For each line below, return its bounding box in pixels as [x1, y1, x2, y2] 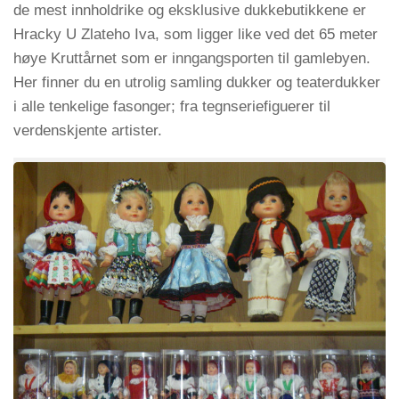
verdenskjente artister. [13, 122, 162, 140]
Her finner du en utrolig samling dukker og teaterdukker [13, 74, 380, 92]
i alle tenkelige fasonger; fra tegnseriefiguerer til [13, 98, 330, 116]
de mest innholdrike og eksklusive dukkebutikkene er [13, 2, 366, 20]
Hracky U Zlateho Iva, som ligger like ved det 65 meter [13, 26, 378, 44]
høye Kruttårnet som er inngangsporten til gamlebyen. [13, 50, 370, 68]
